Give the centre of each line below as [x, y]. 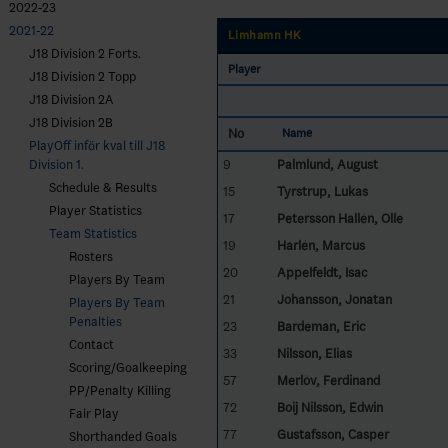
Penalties [95, 321]
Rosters [91, 256]
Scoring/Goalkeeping [128, 367]
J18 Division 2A [71, 99]
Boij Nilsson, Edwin [329, 407]
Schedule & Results [103, 187]
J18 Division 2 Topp [82, 76]
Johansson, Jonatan [334, 299]
